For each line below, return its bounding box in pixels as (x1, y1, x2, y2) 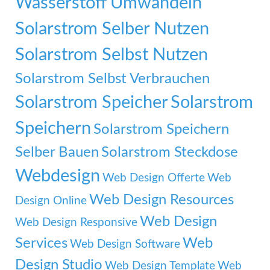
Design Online (15, 195, 87, 207)
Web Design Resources (89, 192, 234, 207)
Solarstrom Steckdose (101, 144, 238, 160)
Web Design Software (70, 238, 180, 250)
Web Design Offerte (102, 172, 205, 184)
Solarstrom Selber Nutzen (15, 19, 209, 38)
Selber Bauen (15, 144, 99, 160)
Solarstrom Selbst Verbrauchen (15, 71, 210, 86)
